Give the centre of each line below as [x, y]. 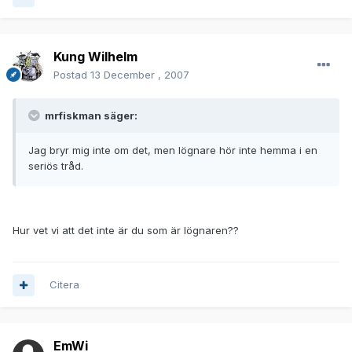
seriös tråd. [56, 166]
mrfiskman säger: [90, 116]
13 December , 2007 [140, 75]
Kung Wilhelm [95, 57]
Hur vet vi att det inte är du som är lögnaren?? [126, 231]
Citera [64, 285]
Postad [72, 75]
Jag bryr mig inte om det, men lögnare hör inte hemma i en [173, 150]
